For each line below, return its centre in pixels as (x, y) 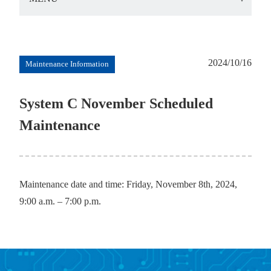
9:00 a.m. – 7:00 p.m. (60, 201)
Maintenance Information (67, 64)
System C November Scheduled (116, 103)
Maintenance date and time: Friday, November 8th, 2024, (128, 184)
